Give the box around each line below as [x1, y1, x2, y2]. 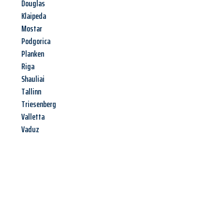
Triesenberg [21, 97, 56, 111]
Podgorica [21, 34, 50, 48]
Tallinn [21, 85, 41, 99]
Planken [21, 47, 44, 61]
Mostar [21, 22, 42, 36]
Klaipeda [21, 9, 46, 23]
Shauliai [21, 72, 45, 86]
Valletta [21, 110, 45, 124]
